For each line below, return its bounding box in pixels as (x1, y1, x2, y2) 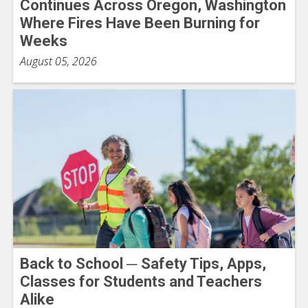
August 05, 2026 (20, 54, 97, 69)
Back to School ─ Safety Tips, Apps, (20, 255, 266, 273)
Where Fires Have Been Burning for (20, 14, 260, 32)
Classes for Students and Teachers (20, 273, 262, 291)
